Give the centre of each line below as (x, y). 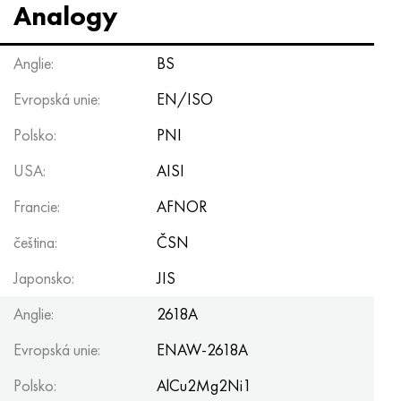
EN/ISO (185, 99)
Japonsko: (44, 278)
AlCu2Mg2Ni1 (204, 386)
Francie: (37, 207)
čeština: (35, 243)
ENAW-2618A (202, 350)
